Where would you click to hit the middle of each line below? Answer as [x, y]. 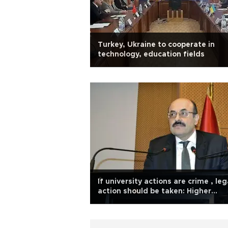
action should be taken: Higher [154, 191]
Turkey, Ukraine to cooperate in [156, 45]
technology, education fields [151, 54]
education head [127, 201]
